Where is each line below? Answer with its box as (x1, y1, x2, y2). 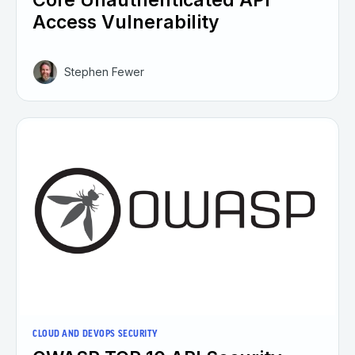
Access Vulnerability (32, 10, 219, 33)
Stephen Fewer (64, 64, 144, 78)
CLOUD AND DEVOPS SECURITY (32, 329, 158, 339)
